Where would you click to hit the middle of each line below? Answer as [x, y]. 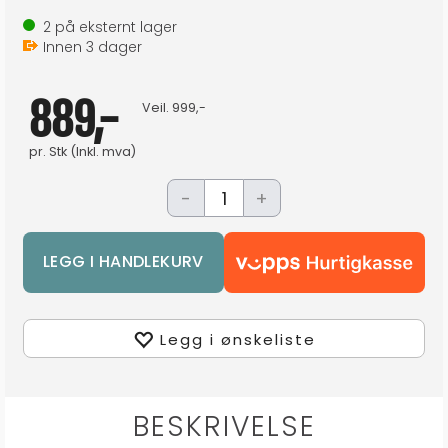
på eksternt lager [114, 27]
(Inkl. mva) [101, 151]
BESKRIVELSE [224, 426]
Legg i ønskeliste [237, 339]
